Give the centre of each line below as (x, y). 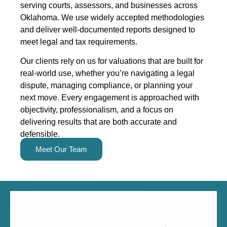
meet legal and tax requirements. (79, 42)
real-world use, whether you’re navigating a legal (107, 73)
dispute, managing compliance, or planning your (106, 86)
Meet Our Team (61, 149)
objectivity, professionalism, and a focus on (97, 110)
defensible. (40, 134)
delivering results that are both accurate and (99, 122)
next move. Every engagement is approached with (110, 98)
